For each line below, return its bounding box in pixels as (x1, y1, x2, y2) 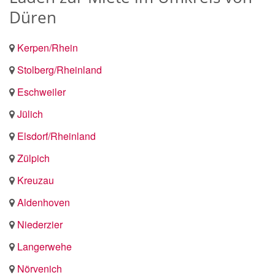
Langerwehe (17, 239, 72, 254)
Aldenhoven (17, 195, 70, 209)
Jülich (17, 107, 43, 121)
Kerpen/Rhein (17, 41, 78, 55)
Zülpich (17, 151, 50, 165)
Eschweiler (17, 85, 66, 99)
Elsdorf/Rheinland (17, 129, 96, 143)
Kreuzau (17, 173, 54, 187)
